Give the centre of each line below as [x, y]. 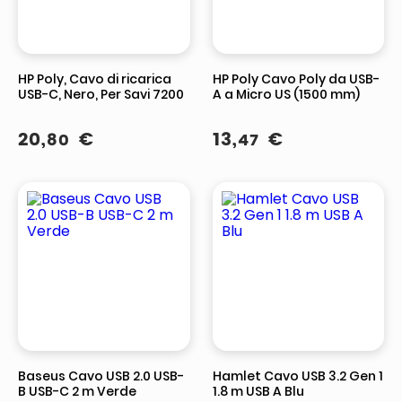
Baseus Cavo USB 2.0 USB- [101, 376]
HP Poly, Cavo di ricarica [95, 79]
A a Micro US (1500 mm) [286, 95]
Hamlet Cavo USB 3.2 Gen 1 [297, 376]
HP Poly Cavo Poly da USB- [296, 79]
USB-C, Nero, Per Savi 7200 [101, 95]
